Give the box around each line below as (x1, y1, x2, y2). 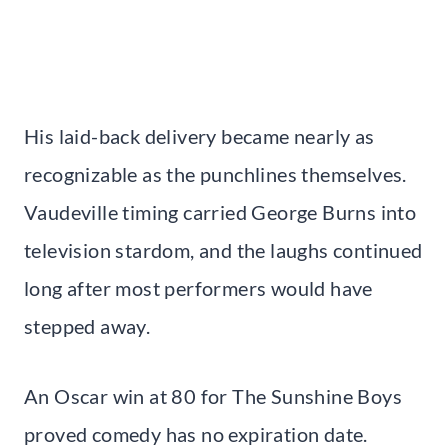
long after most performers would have (24, 275, 373, 300)
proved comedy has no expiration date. (24, 421, 368, 446)
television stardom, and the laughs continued (24, 237, 423, 262)
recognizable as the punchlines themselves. (24, 161, 407, 186)
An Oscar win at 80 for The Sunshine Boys (24, 383, 402, 408)
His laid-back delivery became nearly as (24, 123, 375, 148)
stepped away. (24, 313, 151, 338)
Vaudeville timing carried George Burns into (24, 199, 417, 224)
